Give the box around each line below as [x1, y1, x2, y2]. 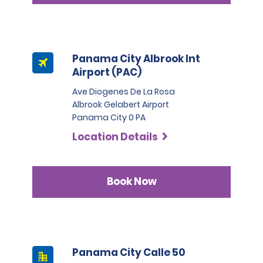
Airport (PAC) [72, 65, 141, 79]
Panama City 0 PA [72, 111, 146, 123]
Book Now [106, 174, 157, 189]
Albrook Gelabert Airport [72, 98, 169, 110]
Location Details [72, 129, 158, 144]
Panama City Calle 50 [72, 245, 186, 259]
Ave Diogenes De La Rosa [72, 85, 175, 97]
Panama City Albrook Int [72, 51, 200, 66]
